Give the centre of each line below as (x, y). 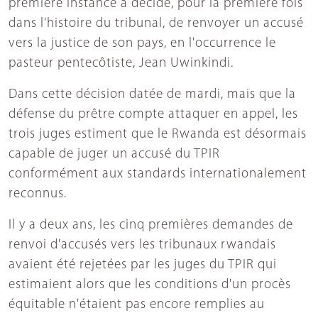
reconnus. (38, 194)
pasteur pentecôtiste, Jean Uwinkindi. (121, 64)
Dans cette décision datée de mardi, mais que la (152, 95)
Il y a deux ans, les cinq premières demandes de (151, 226)
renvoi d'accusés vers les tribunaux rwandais (142, 246)
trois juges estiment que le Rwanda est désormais (158, 135)
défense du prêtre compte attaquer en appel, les (153, 115)
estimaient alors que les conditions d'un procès (150, 285)
